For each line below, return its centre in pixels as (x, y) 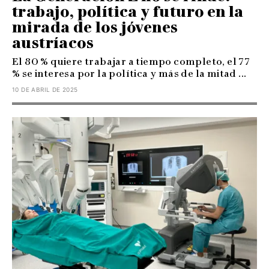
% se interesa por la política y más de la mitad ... (129, 73)
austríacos (53, 43)
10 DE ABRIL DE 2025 (45, 89)
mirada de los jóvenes (95, 27)
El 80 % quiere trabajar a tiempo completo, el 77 (131, 61)
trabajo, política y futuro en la (128, 11)
